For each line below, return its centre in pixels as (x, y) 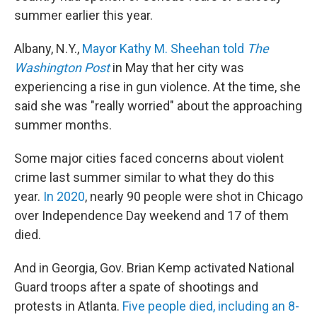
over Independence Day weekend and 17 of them (151, 215)
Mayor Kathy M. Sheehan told (165, 48)
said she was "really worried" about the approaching (158, 106)
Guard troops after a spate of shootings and (136, 287)
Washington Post (62, 68)
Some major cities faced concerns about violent (149, 158)
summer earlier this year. (83, 15)
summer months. (63, 125)
